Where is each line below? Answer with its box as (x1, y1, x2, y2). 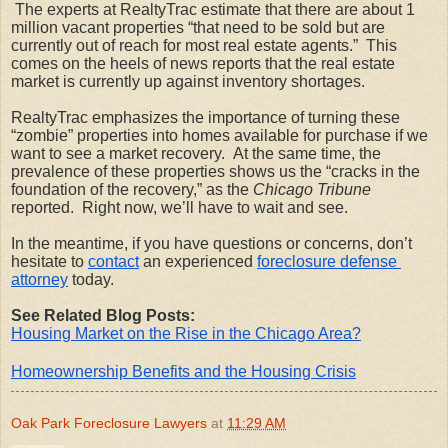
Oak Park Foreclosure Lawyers (11, 414, 207, 431)
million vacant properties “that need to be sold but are (11, 18, 385, 36)
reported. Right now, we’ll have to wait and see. (11, 198, 352, 216)
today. (68, 270, 114, 288)
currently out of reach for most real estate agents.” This (11, 36, 397, 54)
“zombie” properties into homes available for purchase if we (11, 126, 428, 144)
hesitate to (11, 252, 84, 270)
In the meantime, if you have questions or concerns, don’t (11, 234, 412, 252)
